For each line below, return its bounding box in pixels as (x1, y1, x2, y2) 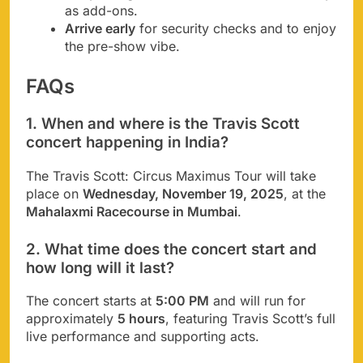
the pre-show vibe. (65, 38, 180, 55)
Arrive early (65, 20, 135, 37)
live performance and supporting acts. (26, 328, 259, 345)
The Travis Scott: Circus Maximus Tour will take (26, 167, 316, 184)
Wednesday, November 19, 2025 (83, 185, 284, 202)
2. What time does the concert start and (26, 239, 317, 258)
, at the (284, 185, 326, 202)
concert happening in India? (26, 133, 228, 152)
